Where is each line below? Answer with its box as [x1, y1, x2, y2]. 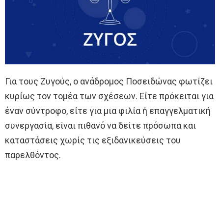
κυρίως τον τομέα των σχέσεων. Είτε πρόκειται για [5, 90, 214, 101]
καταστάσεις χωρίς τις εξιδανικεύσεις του [5, 135, 181, 145]
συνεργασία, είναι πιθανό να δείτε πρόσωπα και [5, 120, 196, 131]
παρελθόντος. [5, 149, 61, 160]
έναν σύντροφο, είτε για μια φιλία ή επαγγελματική [5, 105, 211, 116]
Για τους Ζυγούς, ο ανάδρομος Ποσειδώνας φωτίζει [5, 76, 213, 86]
